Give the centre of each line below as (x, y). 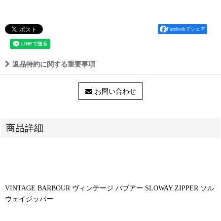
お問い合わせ (115, 91)
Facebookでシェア (186, 29)
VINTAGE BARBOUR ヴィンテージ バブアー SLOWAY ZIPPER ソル (110, 188)
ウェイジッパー (29, 199)
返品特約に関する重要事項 (54, 64)
